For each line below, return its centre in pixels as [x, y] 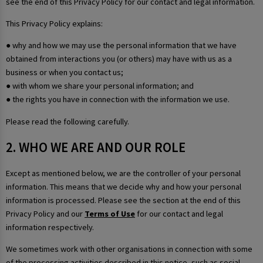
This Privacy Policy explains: [54, 23]
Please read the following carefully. [68, 121]
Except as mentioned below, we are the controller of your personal [123, 173]
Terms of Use [110, 213]
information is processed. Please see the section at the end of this [123, 200]
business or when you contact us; [65, 73]
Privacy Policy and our [45, 213]
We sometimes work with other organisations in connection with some [129, 249]
